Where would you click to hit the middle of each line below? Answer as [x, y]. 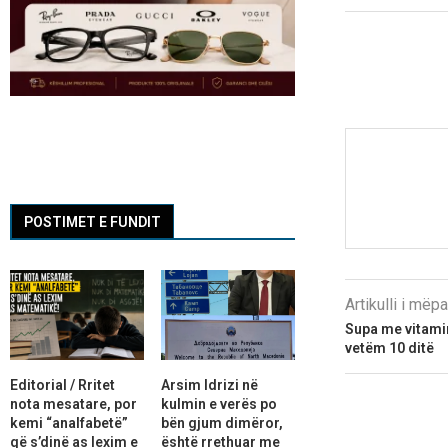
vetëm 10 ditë [389, 347]
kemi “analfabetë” [69, 422]
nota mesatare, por [73, 403]
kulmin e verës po [218, 403]
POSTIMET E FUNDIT [92, 222]
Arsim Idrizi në [209, 384]
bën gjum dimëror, [221, 422]
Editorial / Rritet [62, 384]
